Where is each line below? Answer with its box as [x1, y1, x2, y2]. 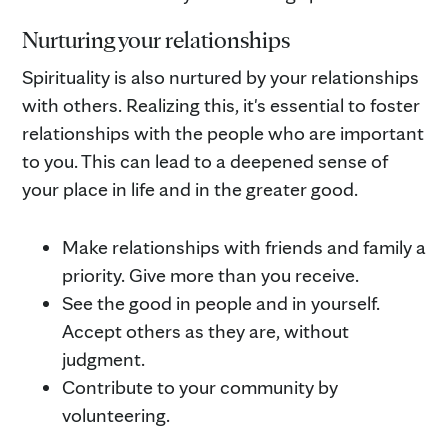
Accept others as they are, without [62, 318, 349, 343]
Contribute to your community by [62, 374, 338, 399]
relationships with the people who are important [22, 120, 424, 145]
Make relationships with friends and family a [62, 234, 426, 259]
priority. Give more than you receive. [62, 262, 359, 287]
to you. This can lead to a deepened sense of [22, 148, 388, 173]
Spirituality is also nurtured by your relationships [22, 64, 419, 89]
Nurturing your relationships [22, 24, 290, 54]
